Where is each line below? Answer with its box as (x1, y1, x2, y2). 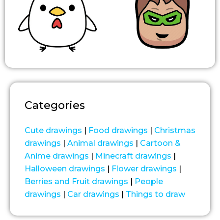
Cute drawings (25, 126, 82, 135)
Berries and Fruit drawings (25, 177, 128, 186)
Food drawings (88, 126, 148, 135)
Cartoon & (140, 138, 181, 148)
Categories (25, 99, 85, 112)
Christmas (154, 126, 195, 135)
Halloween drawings (25, 164, 105, 173)
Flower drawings (111, 164, 177, 173)
